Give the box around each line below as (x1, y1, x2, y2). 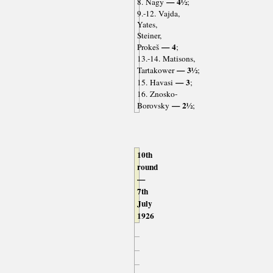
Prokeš (136, 41, 159, 53)
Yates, (136, 19, 157, 30)
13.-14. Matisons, (136, 53, 195, 65)
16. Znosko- (136, 88, 177, 100)
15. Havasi (136, 77, 173, 88)
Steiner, (136, 30, 161, 41)
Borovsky (136, 100, 169, 112)
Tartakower (136, 65, 174, 76)
